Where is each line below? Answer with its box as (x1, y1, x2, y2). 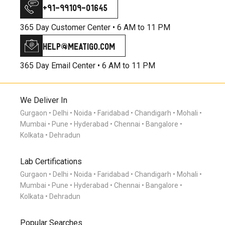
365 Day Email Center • (20, 61, 100, 71)
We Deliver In (20, 95, 67, 105)
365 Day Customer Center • (20, 22, 115, 32)
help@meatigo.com (43, 40, 115, 51)
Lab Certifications (20, 157, 82, 167)
